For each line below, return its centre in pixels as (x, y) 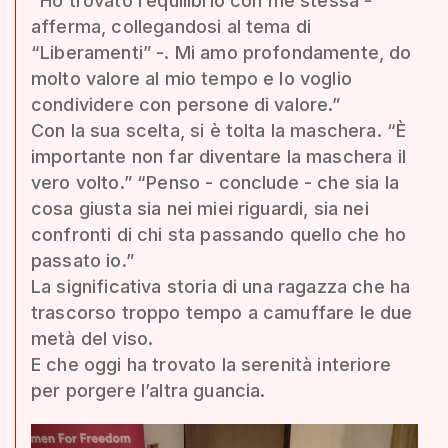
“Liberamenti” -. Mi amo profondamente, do (221, 52)
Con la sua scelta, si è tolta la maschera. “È (219, 130)
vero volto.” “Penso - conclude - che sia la (215, 182)
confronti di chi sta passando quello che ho (218, 234)
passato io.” (82, 260)
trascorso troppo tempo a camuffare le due (222, 312)
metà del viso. (92, 338)
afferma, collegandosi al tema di (171, 26)
